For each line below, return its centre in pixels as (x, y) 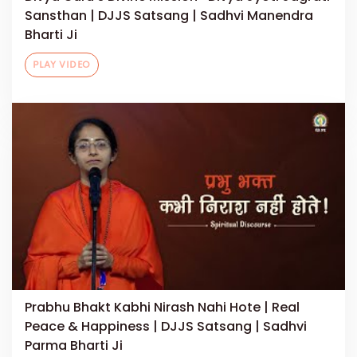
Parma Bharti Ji (74, 346)
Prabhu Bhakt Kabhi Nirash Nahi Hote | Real (162, 308)
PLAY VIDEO (62, 65)
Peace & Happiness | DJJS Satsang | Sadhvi (166, 327)
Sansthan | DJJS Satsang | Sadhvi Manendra (169, 15)
